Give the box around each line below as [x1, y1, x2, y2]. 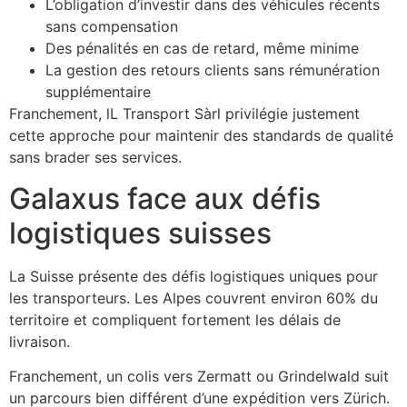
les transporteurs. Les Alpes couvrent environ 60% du [9, 288, 378, 307]
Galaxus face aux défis [9, 180, 321, 216]
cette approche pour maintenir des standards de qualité [9, 126, 393, 145]
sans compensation [45, 17, 178, 36]
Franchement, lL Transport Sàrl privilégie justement [9, 104, 360, 124]
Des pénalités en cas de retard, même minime [45, 39, 359, 58]
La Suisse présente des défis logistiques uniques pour [9, 266, 378, 285]
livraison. [9, 332, 70, 351]
